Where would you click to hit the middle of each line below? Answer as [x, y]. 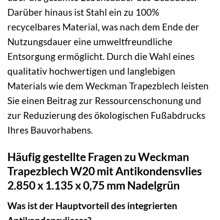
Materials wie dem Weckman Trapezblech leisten [108, 86]
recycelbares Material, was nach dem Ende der [103, 27]
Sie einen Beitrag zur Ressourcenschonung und [104, 101]
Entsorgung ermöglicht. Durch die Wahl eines [101, 56]
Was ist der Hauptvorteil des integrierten [92, 205]
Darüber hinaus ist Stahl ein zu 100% [83, 12]
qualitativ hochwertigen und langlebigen [91, 71]
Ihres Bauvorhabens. [50, 130]
